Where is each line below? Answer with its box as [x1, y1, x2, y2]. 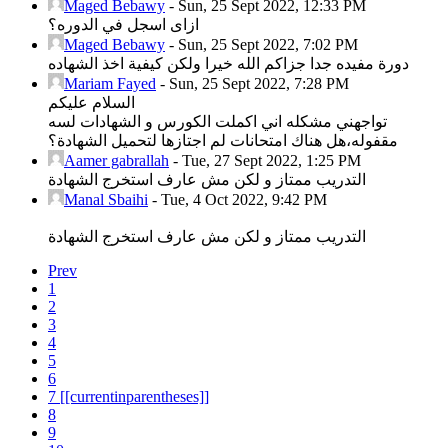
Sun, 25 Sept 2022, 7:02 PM [178, 36, 358, 54]
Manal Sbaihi [64, 191, 148, 209]
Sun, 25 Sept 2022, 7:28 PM [169, 75, 349, 93]
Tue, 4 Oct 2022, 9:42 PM [161, 191, 327, 209]
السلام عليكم [48, 94, 135, 112]
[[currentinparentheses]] [60, 388, 209, 406]
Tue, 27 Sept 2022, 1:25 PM [182, 152, 361, 170]
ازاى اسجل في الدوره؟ [48, 16, 199, 34]
